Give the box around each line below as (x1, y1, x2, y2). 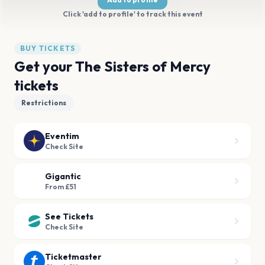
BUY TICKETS (20, 44, 76, 53)
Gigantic (45, 171, 81, 182)
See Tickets (45, 211, 93, 222)
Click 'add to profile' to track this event (62, 9, 203, 18)
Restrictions (21, 98, 66, 107)
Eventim (45, 131, 79, 141)
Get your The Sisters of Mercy (14, 57, 211, 75)
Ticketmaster (45, 251, 102, 262)
